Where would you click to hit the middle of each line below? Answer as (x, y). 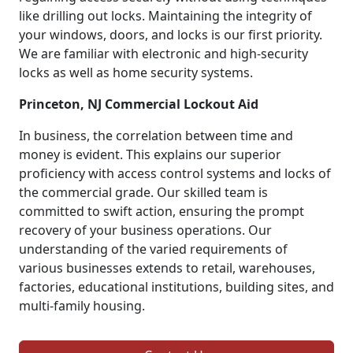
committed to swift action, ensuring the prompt (162, 211)
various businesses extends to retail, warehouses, (167, 268)
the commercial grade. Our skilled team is (143, 192)
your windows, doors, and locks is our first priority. (171, 34)
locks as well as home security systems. (136, 72)
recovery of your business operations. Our (145, 230)
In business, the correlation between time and (156, 135)
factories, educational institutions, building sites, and (176, 286)
